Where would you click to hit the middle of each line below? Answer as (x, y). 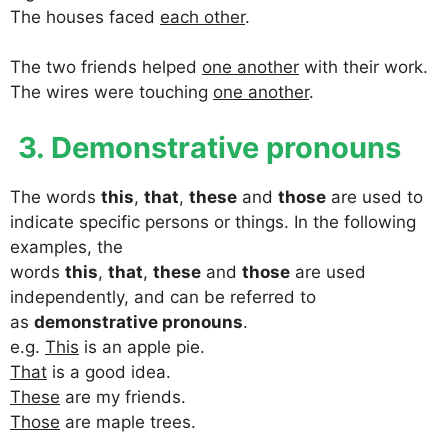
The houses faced (85, 16)
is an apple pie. (142, 346)
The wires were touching (111, 92)
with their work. (363, 67)
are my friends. (123, 396)
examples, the (66, 246)
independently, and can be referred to (163, 296)
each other (202, 16)
